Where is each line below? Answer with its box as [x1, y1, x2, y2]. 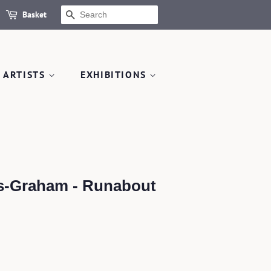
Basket [22, 9, 47, 20]
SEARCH [76, 9, 115, 21]
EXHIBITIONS [80, 68, 150, 80]
